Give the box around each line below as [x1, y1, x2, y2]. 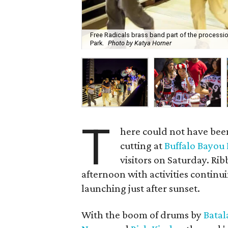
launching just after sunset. [81, 182, 201, 194]
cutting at [120, 139, 165, 152]
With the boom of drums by [81, 209, 204, 221]
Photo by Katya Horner [108, 39, 172, 47]
